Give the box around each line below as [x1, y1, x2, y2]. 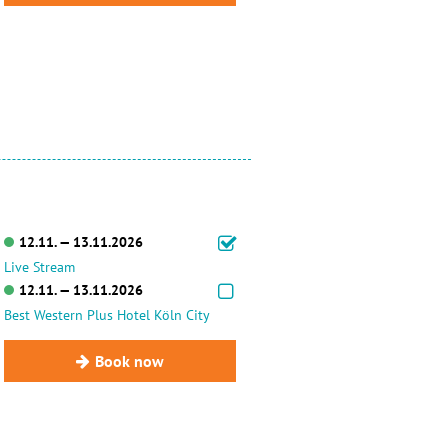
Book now [94, 351, 164, 371]
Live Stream [3, 258, 75, 276]
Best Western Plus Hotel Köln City [3, 306, 210, 324]
